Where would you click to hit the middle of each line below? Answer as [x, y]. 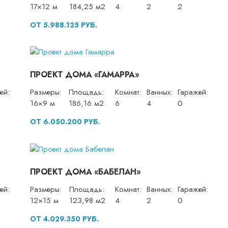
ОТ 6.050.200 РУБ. [65, 122]
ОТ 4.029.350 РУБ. [64, 219]
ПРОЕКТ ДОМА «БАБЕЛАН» [85, 172]
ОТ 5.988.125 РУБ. [63, 25]
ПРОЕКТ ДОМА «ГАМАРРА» [84, 75]
